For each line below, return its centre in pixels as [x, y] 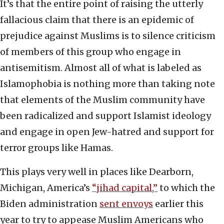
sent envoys [126, 204]
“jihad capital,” [125, 188]
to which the [186, 188]
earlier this [178, 204]
